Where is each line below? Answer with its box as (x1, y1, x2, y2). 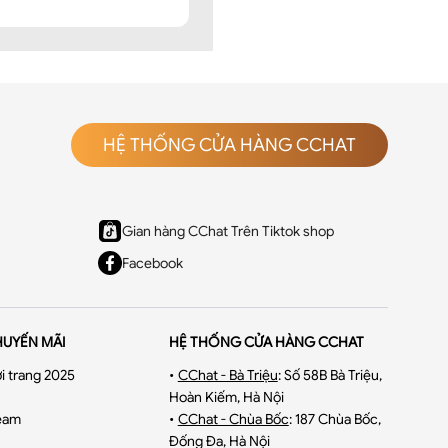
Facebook (122, 254, 183, 272)
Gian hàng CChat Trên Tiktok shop (122, 222, 334, 240)
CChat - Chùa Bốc (177, 410, 289, 428)
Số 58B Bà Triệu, (283, 366, 382, 384)
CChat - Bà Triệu (177, 366, 278, 384)
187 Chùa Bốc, (294, 410, 381, 428)
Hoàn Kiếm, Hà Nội (168, 388, 284, 406)
